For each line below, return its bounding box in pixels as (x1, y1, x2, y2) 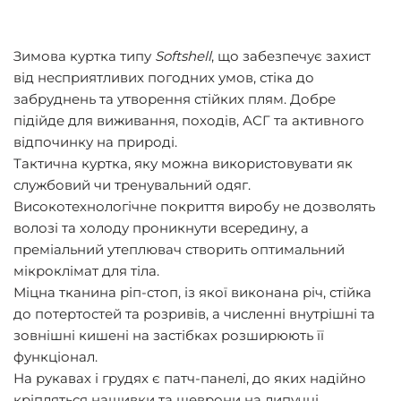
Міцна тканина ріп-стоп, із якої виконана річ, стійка (13, 284, 371, 301)
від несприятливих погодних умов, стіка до (13, 69, 314, 86)
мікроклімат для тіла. (13, 262, 159, 279)
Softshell (155, 47, 211, 64)
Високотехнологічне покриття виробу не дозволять (13, 198, 375, 215)
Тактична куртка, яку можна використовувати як (13, 155, 353, 172)
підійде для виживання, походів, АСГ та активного (13, 112, 364, 129)
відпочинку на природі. (13, 133, 177, 150)
